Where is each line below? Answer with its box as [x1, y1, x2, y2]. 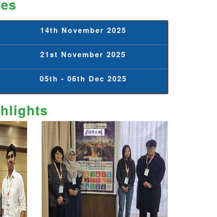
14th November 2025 [40, 25, 126, 36]
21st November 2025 [40, 49, 126, 60]
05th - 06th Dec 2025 [39, 73, 127, 84]
